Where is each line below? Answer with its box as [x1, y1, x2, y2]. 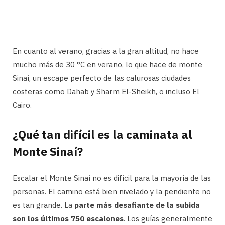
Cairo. [13, 100, 32, 110]
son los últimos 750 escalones [13, 214, 124, 224]
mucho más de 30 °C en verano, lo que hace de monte [13, 59, 202, 69]
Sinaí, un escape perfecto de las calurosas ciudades [13, 73, 191, 83]
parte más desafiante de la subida [74, 200, 200, 210]
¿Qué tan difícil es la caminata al [13, 127, 192, 142]
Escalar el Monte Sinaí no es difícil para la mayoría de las [13, 173, 211, 183]
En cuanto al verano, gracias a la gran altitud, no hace [13, 46, 199, 56]
